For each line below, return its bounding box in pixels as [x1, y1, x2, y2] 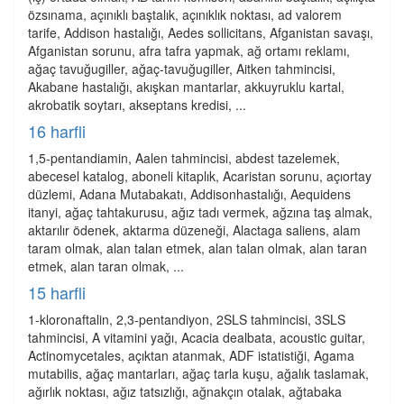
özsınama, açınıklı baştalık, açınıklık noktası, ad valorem [28, 5, 342, 23]
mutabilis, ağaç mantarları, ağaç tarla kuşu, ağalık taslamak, [28, 364, 369, 382]
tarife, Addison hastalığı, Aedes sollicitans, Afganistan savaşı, [28, 23, 373, 41]
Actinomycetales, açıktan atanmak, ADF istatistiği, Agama [28, 346, 354, 364]
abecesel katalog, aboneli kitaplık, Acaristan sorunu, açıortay [28, 167, 372, 185]
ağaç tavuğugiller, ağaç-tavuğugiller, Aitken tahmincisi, [28, 60, 335, 78]
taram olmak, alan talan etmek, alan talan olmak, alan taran [28, 239, 367, 257]
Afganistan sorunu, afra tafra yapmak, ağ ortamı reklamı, [28, 41, 350, 60]
